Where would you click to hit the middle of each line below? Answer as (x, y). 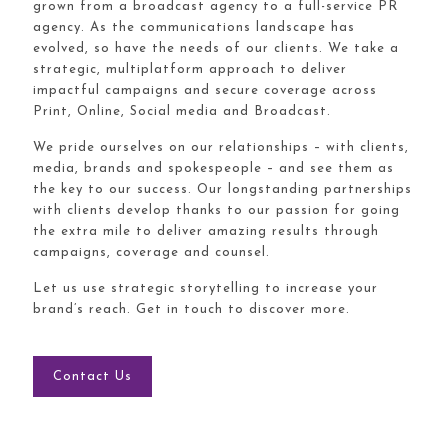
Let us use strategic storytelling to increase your (205, 288)
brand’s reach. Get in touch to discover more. (191, 309)
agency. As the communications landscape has (194, 27)
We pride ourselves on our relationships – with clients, (221, 147)
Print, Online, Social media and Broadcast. (182, 111)
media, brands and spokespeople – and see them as (213, 168)
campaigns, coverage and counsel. (151, 252)
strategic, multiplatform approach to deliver (190, 69)
